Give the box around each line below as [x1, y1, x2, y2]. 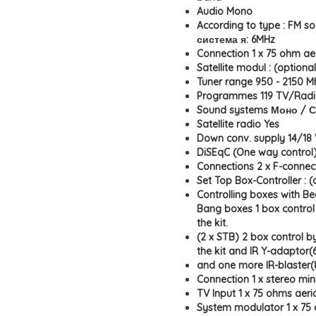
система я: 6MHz [197, 33, 275, 46]
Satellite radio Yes [197, 118, 279, 130]
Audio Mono [197, 5, 253, 18]
